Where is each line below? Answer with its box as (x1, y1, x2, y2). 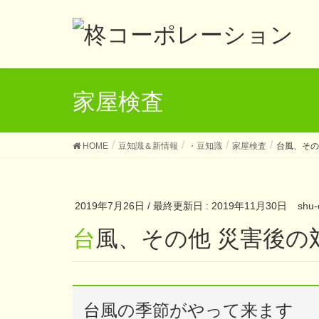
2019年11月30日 (211, 200, 287, 211)
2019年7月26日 (75, 200, 145, 211)
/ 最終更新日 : (147, 200, 211, 211)
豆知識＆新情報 (118, 141, 178, 151)
